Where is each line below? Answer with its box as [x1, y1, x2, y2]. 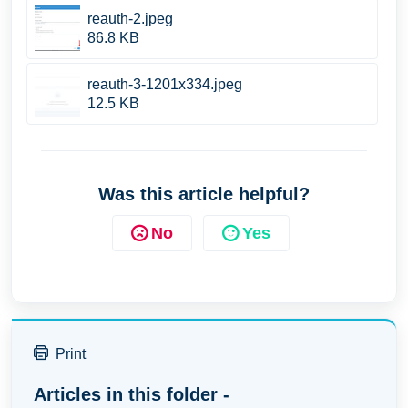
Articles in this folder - [34, 384, 229, 404]
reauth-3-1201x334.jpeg [87, 76, 242, 92]
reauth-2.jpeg [87, 11, 173, 26]
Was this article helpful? [98, 184, 310, 204]
